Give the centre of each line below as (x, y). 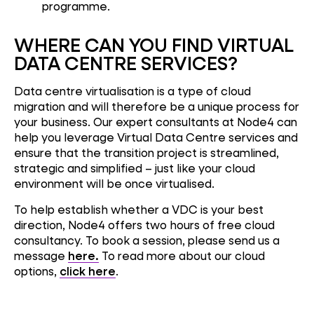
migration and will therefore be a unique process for (157, 106)
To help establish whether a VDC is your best (139, 210)
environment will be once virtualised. (114, 183)
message (41, 256)
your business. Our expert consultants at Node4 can (156, 121)
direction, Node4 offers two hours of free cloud (144, 225)
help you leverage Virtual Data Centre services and (156, 137)
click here (88, 271)
